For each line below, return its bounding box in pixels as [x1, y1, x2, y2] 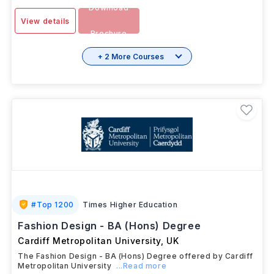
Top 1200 [37, 200, 74, 209]
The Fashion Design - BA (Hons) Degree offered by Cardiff [18, 251, 254, 261]
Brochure [90, 29, 127, 38]
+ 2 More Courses [98, 51, 164, 61]
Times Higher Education [82, 200, 178, 209]
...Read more [116, 261, 167, 270]
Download [89, 3, 129, 12]
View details [20, 17, 70, 26]
